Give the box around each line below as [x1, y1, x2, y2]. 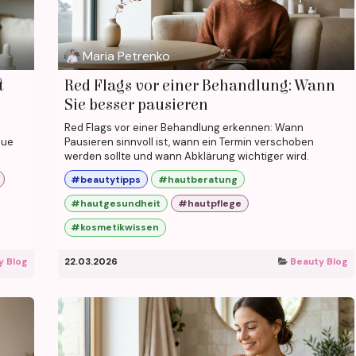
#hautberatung [157, 172, 238, 186]
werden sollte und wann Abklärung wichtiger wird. [64, 149, 309, 164]
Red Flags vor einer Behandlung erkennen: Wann [64, 121, 304, 135]
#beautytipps [71, 172, 141, 186]
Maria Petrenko [82, 47, 170, 64]
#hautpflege [177, 196, 242, 210]
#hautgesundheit [71, 196, 161, 210]
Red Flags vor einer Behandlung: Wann [64, 76, 335, 95]
